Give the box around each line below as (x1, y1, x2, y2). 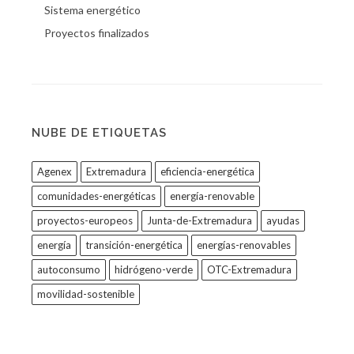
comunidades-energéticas (37, 190, 156, 203)
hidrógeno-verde (115, 263, 193, 277)
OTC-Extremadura (207, 263, 292, 277)
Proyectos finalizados (44, 26, 149, 40)
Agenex (37, 165, 72, 179)
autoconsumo (37, 263, 100, 277)
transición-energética (85, 239, 183, 252)
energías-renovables (197, 239, 291, 252)
